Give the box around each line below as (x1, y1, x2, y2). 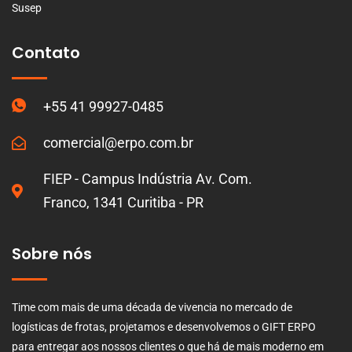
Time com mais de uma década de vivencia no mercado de (12, 300, 292, 313)
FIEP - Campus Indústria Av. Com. (42, 170, 252, 187)
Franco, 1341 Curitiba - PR (42, 193, 203, 211)
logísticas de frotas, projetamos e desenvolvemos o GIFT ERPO (12, 320, 316, 333)
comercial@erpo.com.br (42, 134, 193, 151)
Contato (12, 41, 80, 64)
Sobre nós (12, 242, 92, 265)
